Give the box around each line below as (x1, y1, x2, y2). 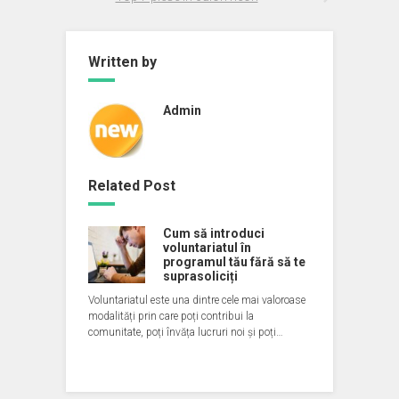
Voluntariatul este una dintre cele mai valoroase (88, 294, 305, 306)
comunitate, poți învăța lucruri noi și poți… (88, 326, 283, 338)
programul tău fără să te (163, 255, 305, 269)
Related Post (88, 177, 175, 194)
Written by (88, 53, 157, 70)
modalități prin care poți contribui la (88, 310, 254, 322)
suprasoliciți (163, 269, 238, 283)
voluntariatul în (163, 240, 251, 255)
